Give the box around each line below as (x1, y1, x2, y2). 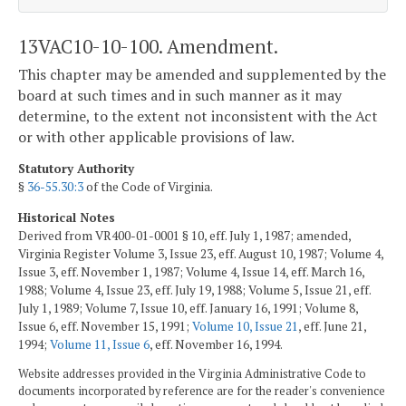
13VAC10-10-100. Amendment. (18, 33, 278, 59)
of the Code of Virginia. (83, 178, 213, 195)
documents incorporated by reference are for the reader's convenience (18, 383, 385, 400)
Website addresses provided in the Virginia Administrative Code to (18, 366, 366, 382)
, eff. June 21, (298, 317, 366, 334)
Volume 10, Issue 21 (192, 317, 298, 334)
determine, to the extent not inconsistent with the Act (18, 106, 378, 127)
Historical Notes (18, 208, 115, 226)
